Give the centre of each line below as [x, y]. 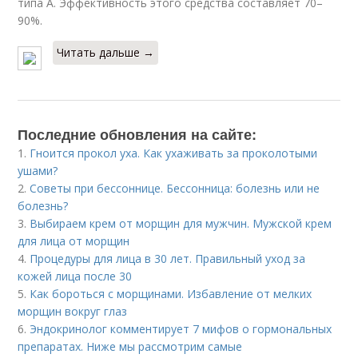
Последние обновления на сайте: [137, 134]
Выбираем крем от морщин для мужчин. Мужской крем [181, 223]
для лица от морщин [74, 241]
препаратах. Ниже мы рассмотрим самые [130, 346]
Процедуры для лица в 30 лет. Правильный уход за [168, 258]
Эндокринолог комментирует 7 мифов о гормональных [181, 328]
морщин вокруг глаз [73, 311]
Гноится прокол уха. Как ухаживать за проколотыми [174, 153]
